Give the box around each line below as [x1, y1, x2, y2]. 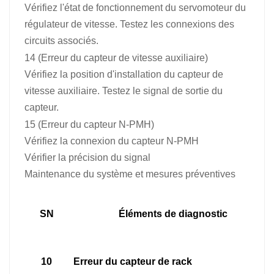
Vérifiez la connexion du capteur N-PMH [24, 135, 199, 146]
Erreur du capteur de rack [73, 256, 192, 267]
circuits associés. [24, 35, 98, 46]
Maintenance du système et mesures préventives [24, 168, 235, 179]
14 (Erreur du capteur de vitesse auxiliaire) [24, 52, 208, 63]
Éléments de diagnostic [119, 208, 228, 219]
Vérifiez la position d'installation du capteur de [24, 68, 223, 80]
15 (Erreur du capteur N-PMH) [24, 119, 154, 130]
